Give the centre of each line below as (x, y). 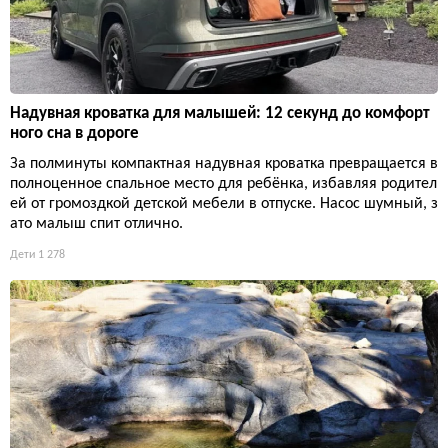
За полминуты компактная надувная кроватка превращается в (224, 164)
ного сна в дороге (74, 134)
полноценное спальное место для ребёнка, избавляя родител (223, 184)
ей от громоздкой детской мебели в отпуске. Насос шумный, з (224, 204)
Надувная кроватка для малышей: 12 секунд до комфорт (220, 114)
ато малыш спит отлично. (96, 224)
